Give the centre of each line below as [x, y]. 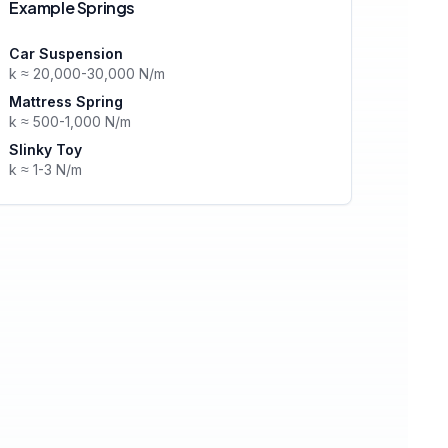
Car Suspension [66, 53]
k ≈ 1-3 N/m [45, 169]
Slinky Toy [45, 149]
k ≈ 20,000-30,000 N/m [87, 73]
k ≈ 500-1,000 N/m [70, 121]
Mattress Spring [66, 101]
